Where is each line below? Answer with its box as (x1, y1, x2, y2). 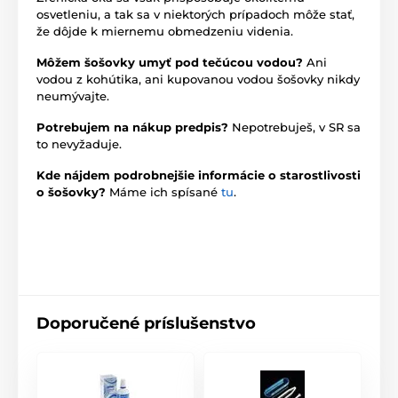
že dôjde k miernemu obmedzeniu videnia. (36, 23, 293, 38)
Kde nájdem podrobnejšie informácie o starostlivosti (36, 167, 361, 182)
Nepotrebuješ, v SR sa (232, 119, 361, 134)
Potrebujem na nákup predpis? (36, 119, 232, 134)
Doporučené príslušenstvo (36, 313, 256, 333)
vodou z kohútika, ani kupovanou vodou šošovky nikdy (36, 71, 360, 86)
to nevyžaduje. (36, 136, 122, 151)
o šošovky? (36, 184, 109, 199)
